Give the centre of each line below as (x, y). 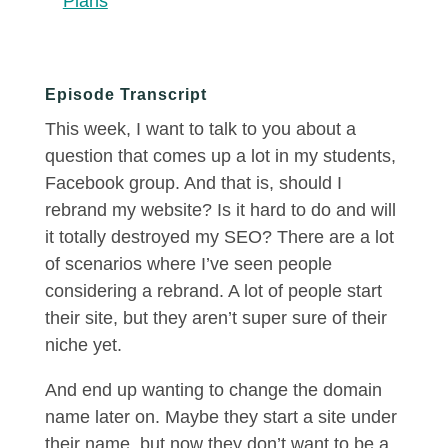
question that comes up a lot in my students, (220, 156)
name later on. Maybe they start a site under (220, 417)
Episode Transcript (125, 94)
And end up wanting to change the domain (213, 390)
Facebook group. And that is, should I (193, 183)
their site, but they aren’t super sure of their (215, 318)
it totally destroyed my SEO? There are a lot (219, 237)
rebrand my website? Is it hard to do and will (220, 210)
